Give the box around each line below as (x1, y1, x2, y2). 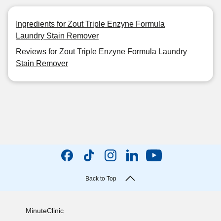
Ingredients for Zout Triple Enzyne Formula (16, 20, 165, 28)
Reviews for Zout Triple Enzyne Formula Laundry (16, 47, 187, 56)
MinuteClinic (26, 206, 64, 215)
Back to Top (85, 175, 116, 182)
